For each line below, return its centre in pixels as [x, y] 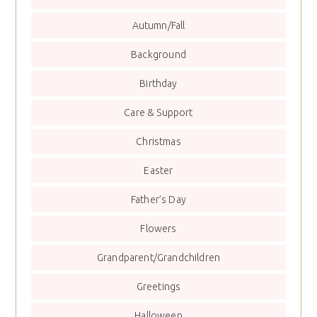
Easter [158, 171]
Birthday [158, 84]
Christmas [158, 142]
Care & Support [158, 113]
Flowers [158, 229]
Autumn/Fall [158, 26]
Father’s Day [158, 200]
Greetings [158, 287]
